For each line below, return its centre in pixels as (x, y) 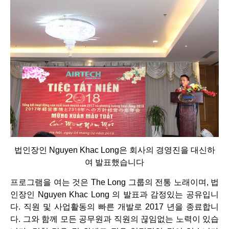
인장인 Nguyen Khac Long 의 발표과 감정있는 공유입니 (114, 194)
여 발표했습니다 (114, 163)
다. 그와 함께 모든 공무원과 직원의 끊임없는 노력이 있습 (114, 219)
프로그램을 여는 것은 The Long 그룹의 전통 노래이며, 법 (114, 182)
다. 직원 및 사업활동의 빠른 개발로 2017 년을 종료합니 (114, 207)
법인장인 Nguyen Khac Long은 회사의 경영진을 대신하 (114, 150)
